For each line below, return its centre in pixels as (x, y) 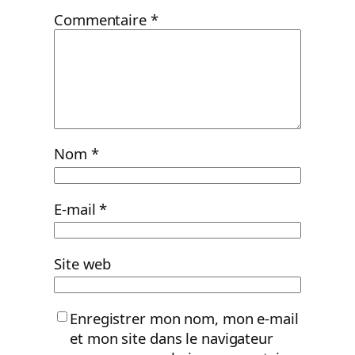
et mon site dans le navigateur (172, 338)
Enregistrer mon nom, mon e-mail (184, 318)
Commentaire (102, 19)
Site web (83, 263)
